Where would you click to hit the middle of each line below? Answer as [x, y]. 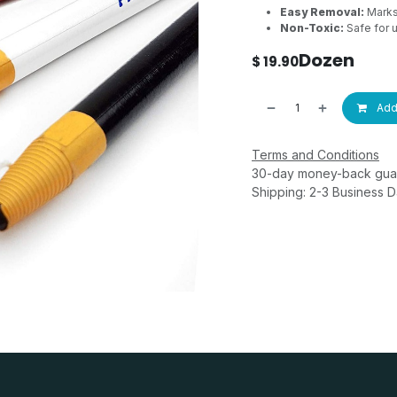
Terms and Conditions [315, 155]
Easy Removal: [322, 12]
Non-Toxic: [312, 28]
